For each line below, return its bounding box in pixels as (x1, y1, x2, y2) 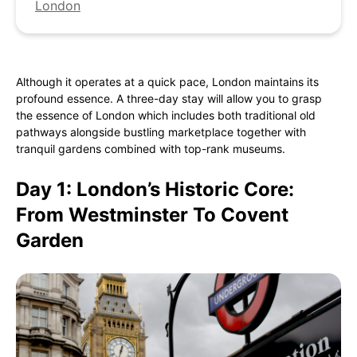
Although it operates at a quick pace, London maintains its (16, 75, 319, 88)
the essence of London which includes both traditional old (16, 108, 316, 122)
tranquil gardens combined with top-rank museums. (16, 142, 285, 155)
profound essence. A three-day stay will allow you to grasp (16, 92, 322, 105)
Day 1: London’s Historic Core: (16, 178, 294, 201)
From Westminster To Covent (16, 203, 288, 226)
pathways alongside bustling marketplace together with (16, 125, 306, 139)
